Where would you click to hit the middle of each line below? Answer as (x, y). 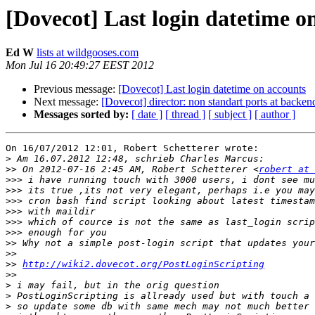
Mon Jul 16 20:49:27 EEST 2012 (80, 65)
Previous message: (76, 89)
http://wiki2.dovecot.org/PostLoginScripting (143, 264)
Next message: (67, 102)
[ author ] (275, 115)
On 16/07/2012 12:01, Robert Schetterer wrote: (132, 148)
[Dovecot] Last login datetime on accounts (212, 89)
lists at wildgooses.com (88, 53)
